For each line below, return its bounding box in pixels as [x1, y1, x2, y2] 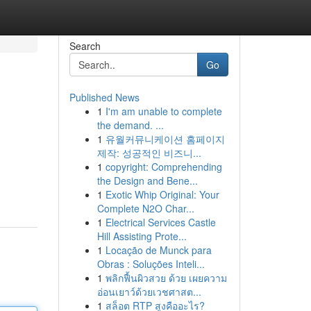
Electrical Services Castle [105, 215, 216, 229]
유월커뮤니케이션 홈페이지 [105, 132, 225, 146]
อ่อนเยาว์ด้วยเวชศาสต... [96, 285, 201, 299]
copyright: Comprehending [105, 160, 222, 174]
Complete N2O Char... [96, 201, 194, 215]
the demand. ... [96, 118, 164, 132]
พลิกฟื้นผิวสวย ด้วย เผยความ [105, 271, 227, 285]
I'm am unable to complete [105, 104, 222, 118]
